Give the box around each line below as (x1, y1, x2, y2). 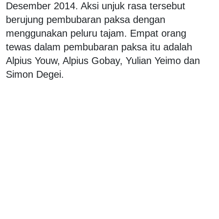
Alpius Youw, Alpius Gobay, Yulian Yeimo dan (6, 55, 200, 66)
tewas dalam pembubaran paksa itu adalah (6, 41, 192, 52)
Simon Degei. (6, 68, 67, 80)
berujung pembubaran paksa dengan (6, 14, 165, 25)
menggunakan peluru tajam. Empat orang (6, 27, 186, 39)
